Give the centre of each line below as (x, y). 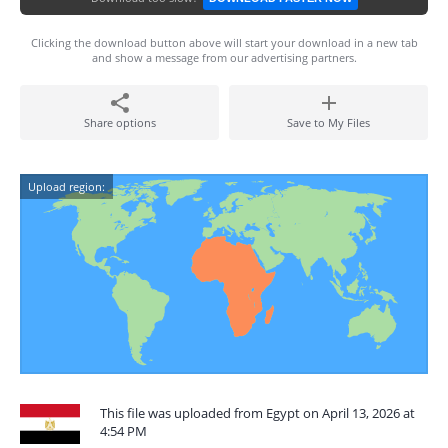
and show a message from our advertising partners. (224, 57)
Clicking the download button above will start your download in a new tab (224, 42)
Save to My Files (328, 122)
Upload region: (66, 186)
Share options (119, 122)
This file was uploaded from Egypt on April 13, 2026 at (257, 413)
